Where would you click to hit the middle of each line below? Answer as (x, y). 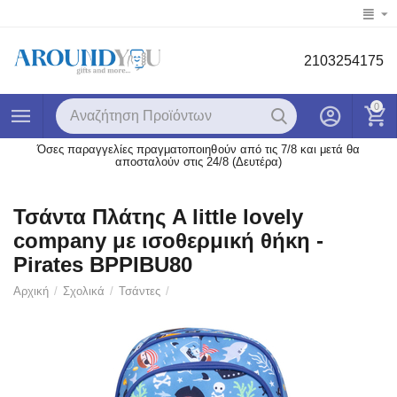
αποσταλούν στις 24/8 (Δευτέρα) (198, 162)
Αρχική (31, 292)
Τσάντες (140, 292)
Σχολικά (84, 292)
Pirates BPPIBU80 (103, 265)
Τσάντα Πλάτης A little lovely (158, 217)
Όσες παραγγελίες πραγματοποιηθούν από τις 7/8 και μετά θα (198, 150)
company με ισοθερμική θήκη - (168, 241)
